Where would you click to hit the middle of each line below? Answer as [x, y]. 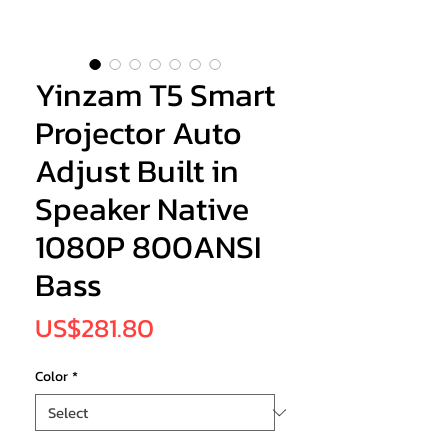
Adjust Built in [137, 171]
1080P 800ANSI [148, 247]
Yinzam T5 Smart [155, 95]
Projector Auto [138, 133]
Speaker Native [142, 209]
